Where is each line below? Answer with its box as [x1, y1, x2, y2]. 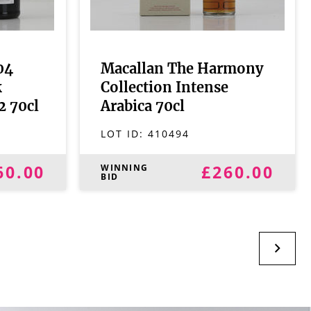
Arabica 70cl [101, 100, 185, 114]
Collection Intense [101, 81, 229, 95]
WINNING [101, 162, 149, 174]
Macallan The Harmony [101, 62, 264, 76]
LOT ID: [101, 127, 149, 140]
